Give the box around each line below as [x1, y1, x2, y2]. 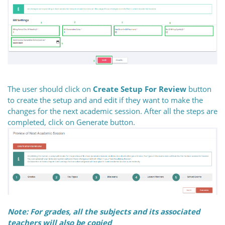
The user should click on [8, 84, 93, 94]
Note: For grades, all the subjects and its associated [8, 206, 200, 216]
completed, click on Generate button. [8, 117, 135, 128]
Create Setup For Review [93, 84, 186, 94]
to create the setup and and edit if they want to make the [8, 95, 203, 105]
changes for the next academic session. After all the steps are [8, 106, 217, 117]
